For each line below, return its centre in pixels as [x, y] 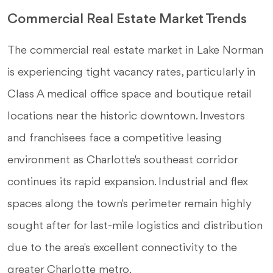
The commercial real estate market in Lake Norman [135, 51]
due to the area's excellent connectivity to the [122, 248]
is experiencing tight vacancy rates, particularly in [131, 73]
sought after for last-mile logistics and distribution [135, 226]
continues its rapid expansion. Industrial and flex [128, 182]
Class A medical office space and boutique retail [129, 94]
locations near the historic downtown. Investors [126, 116]
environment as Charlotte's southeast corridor [122, 160]
